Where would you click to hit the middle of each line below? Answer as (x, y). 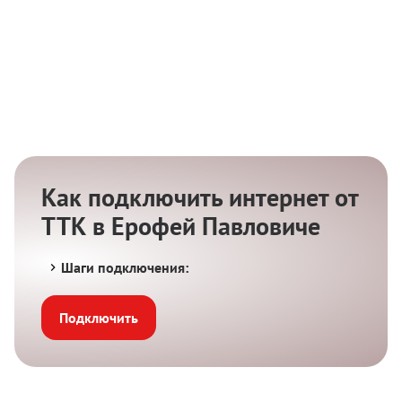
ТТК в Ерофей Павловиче (181, 225)
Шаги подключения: (125, 268)
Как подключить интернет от (200, 197)
